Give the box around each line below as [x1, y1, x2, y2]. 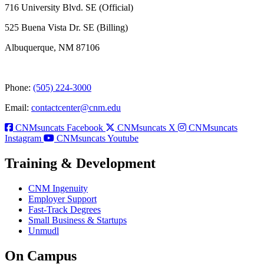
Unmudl [28, 226, 59, 236]
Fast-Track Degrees [28, 204, 101, 215]
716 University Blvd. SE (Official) [5, 2, 133, 13]
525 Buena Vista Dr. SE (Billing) [5, 22, 128, 33]
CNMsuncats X [117, 123, 176, 133]
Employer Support [28, 194, 97, 204]
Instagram [5, 133, 41, 144]
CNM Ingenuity [28, 183, 88, 194]
